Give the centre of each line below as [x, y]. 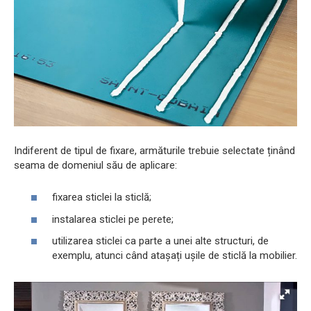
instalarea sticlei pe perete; [113, 219]
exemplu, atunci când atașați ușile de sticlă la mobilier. [175, 256]
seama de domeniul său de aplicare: [95, 165]
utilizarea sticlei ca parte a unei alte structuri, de [160, 241]
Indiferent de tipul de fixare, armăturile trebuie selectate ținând [154, 150]
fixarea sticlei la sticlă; [102, 197]
